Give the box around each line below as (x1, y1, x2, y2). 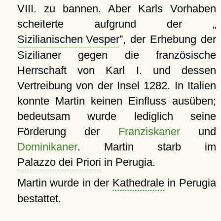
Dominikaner (17, 141, 77, 153)
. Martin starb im (77, 141, 216, 153)
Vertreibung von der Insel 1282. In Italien (17, 79, 216, 92)
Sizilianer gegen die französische (17, 49, 216, 62)
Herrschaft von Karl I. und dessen (17, 64, 216, 77)
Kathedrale (112, 177, 164, 189)
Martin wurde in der (17, 177, 112, 189)
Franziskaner (118, 125, 180, 138)
